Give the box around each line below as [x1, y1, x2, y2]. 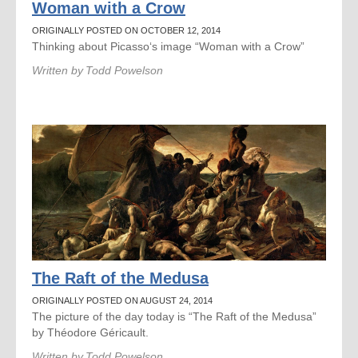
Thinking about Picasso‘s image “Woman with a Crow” [32, 40, 304, 53]
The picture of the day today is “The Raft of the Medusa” [32, 310, 316, 323]
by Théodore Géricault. [32, 326, 149, 339]
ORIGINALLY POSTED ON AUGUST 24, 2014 [32, 296, 213, 305]
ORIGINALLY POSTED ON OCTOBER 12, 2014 [32, 26, 221, 35]
